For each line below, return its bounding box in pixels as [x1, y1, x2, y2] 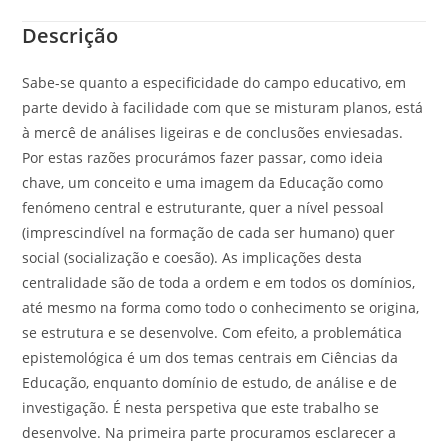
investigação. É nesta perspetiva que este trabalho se [22, 397, 380, 417]
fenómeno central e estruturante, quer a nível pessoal [22, 197, 385, 217]
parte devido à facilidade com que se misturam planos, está [22, 97, 424, 117]
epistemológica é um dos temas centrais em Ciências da [22, 347, 399, 367]
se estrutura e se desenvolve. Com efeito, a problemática [22, 322, 403, 342]
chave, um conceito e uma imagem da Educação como [22, 172, 384, 192]
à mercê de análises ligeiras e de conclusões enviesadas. [22, 122, 404, 142]
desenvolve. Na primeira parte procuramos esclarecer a [22, 422, 397, 442]
